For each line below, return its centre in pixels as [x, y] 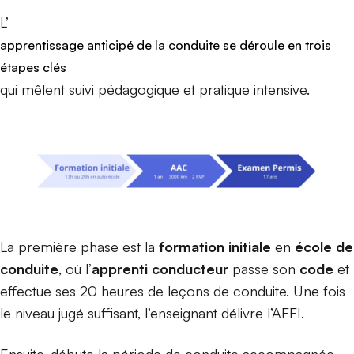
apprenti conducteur [160, 269]
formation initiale [215, 247]
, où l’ [75, 269]
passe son [264, 269]
